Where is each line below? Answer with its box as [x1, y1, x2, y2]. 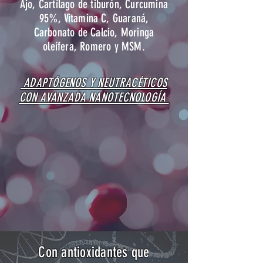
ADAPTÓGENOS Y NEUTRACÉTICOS [21, 75, 167, 90]
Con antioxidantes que [38, 244, 150, 261]
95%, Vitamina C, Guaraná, [39, 11, 149, 25]
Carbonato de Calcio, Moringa [33, 25, 154, 39]
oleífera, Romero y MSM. [43, 39, 145, 53]
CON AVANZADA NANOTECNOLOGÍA [19, 90, 169, 104]
